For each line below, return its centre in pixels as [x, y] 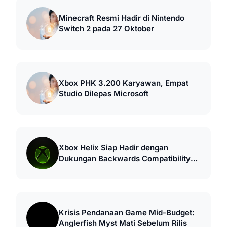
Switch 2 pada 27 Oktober [106, 29]
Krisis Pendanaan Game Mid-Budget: [127, 213]
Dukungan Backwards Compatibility [125, 159]
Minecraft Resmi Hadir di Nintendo [122, 18]
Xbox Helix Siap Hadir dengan [113, 148]
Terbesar [75, 169]
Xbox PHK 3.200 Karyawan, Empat [124, 83]
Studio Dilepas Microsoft [104, 94]
